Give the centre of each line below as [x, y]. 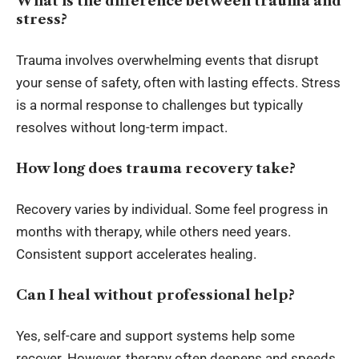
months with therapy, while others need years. [153, 232]
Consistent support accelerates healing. [136, 254]
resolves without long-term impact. [122, 128]
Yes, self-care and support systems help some [155, 336]
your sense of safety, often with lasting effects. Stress [178, 83]
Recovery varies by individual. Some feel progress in [172, 210]
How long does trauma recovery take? [156, 168]
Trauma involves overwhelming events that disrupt [167, 61]
